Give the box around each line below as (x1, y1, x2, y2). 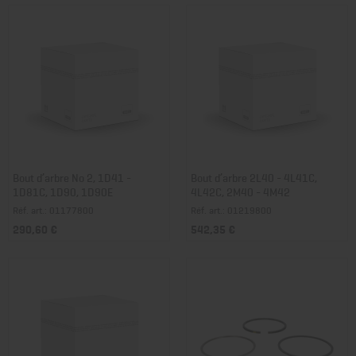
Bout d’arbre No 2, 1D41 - (13, 168, 131, 186)
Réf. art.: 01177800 (13, 203, 94, 218)
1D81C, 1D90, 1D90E (13, 183, 113, 200)
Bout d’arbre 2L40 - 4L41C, (191, 168, 317, 186)
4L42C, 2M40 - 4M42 (191, 183, 290, 200)
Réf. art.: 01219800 (191, 203, 272, 218)
